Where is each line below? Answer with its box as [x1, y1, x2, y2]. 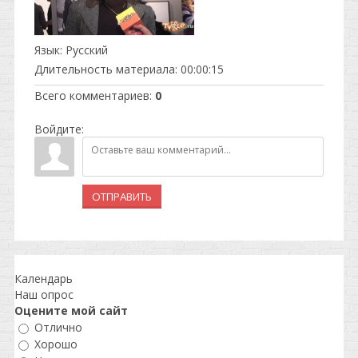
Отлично [34, 319, 82, 335]
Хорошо [34, 336, 78, 352]
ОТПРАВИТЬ [92, 189, 152, 204]
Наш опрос [14, 286, 74, 302]
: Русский [60, 42, 108, 58]
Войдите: [34, 121, 84, 137]
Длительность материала [34, 61, 175, 77]
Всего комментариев [34, 87, 149, 103]
